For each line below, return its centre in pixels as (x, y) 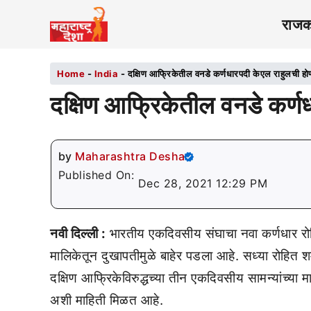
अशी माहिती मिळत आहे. (107, 300)
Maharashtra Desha (130, 156)
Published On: (98, 175)
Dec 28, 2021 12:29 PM (202, 183)
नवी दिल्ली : (78, 234)
